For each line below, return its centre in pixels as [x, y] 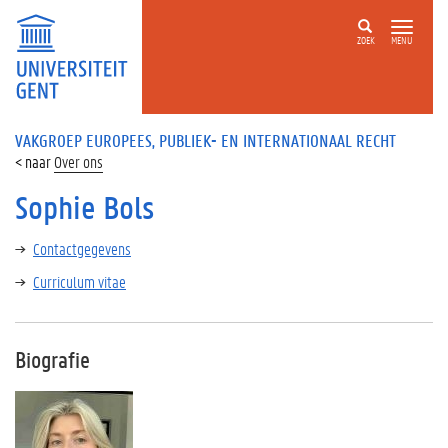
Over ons [78, 161]
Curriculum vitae [79, 281]
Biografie [52, 359]
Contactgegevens [82, 248]
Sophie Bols [85, 207]
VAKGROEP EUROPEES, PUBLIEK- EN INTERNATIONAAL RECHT [205, 140]
